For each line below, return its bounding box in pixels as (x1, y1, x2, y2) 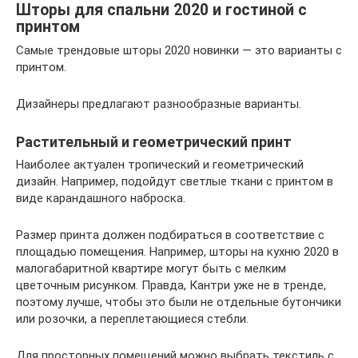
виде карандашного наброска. (16, 191, 185, 206)
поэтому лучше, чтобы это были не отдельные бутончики (16, 295, 341, 310)
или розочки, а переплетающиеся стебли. (16, 312, 249, 327)
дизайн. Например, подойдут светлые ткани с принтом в (16, 174, 333, 189)
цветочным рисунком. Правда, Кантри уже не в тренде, (16, 278, 326, 293)
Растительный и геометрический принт (16, 133, 292, 151)
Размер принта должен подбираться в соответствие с (16, 228, 324, 243)
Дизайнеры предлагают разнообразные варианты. (16, 97, 301, 112)
